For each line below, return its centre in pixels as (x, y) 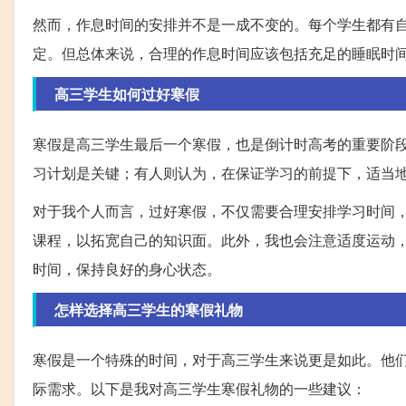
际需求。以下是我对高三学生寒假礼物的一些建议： (199, 388)
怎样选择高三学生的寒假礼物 (149, 309)
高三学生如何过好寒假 (127, 94)
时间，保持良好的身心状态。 (127, 269)
